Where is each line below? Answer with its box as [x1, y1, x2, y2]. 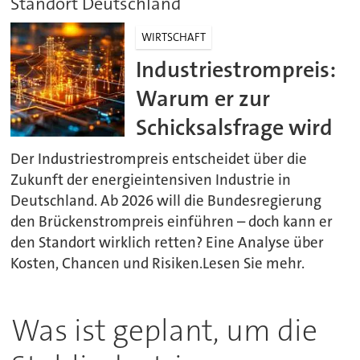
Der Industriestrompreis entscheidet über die [10, 149, 308, 170]
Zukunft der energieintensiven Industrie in [10, 170, 292, 190]
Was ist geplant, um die [10, 310, 317, 350]
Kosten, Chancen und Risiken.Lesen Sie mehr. [10, 254, 305, 274]
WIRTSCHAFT [141, 30, 207, 45]
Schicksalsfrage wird [136, 112, 333, 143]
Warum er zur [136, 84, 271, 114]
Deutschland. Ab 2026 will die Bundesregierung [10, 191, 322, 211]
